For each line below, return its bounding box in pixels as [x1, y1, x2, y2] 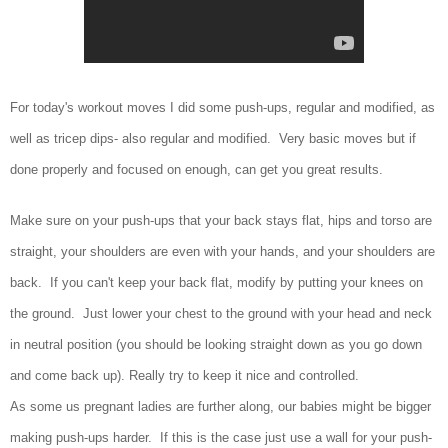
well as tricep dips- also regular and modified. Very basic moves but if [10, 131, 416, 147]
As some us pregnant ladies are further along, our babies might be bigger [10, 399, 431, 415]
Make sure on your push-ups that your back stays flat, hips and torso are [10, 213, 432, 229]
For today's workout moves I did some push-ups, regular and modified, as [10, 100, 435, 116]
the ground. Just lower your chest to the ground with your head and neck [10, 306, 432, 322]
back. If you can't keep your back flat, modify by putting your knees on [10, 275, 423, 291]
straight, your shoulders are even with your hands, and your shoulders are [10, 244, 435, 260]
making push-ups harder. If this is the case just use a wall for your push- [10, 430, 432, 446]
